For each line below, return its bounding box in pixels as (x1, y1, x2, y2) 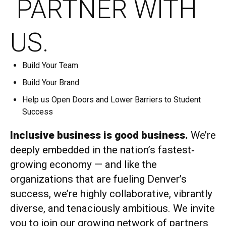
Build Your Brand (22, 78, 79, 88)
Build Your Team (22, 61, 78, 71)
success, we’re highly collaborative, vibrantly (10, 188, 212, 200)
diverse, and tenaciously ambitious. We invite (10, 202, 215, 215)
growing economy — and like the (10, 158, 157, 171)
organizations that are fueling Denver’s (10, 173, 187, 186)
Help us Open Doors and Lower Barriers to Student (22, 95, 201, 105)
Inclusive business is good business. (10, 129, 188, 142)
